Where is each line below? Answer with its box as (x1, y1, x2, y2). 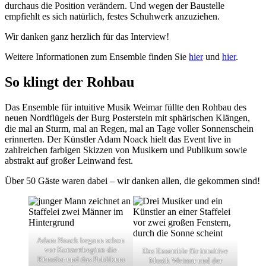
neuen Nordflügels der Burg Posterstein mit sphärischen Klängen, (5, 113, 250, 123)
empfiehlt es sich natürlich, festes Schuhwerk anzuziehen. (5, 11, 220, 22)
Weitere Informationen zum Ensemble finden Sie (5, 52, 189, 62)
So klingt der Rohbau (5, 74, 134, 90)
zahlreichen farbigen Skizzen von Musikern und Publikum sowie (5, 145, 247, 156)
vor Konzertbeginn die (45, 245, 117, 255)
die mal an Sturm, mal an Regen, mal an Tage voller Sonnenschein (5, 123, 254, 134)
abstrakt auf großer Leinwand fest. (5, 156, 133, 166)
